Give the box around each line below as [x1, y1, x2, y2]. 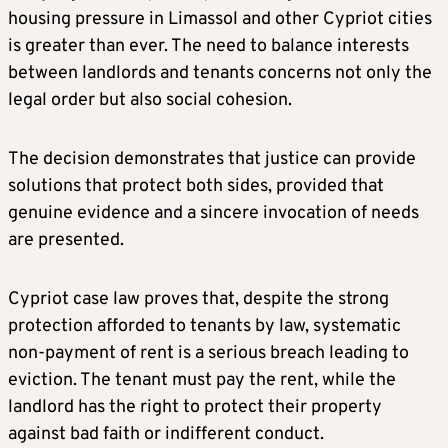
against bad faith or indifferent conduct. [8, 423, 324, 446]
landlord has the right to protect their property [8, 396, 382, 419]
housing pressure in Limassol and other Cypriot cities [8, 8, 432, 31]
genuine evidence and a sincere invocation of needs [8, 202, 419, 225]
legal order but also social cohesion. [8, 89, 292, 112]
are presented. [8, 229, 124, 252]
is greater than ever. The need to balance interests [8, 35, 409, 58]
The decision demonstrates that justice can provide [8, 148, 416, 171]
